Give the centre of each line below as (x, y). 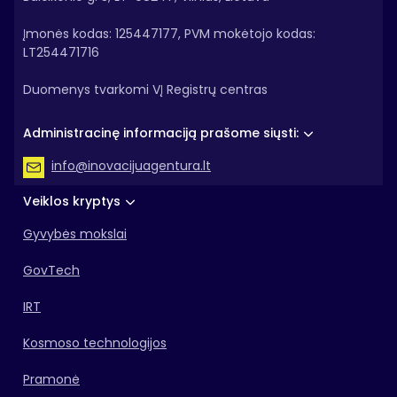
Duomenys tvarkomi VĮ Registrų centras (145, 90)
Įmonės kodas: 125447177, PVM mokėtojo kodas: (169, 34)
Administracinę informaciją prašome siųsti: (161, 133)
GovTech (51, 270)
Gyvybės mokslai (75, 234)
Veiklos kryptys (72, 201)
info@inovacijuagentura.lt (131, 166)
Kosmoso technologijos (95, 343)
